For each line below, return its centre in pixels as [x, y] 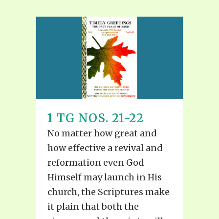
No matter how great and [102, 133]
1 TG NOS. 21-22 [96, 118]
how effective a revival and [105, 148]
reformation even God [96, 163]
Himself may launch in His [105, 177]
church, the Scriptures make [109, 192]
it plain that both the [93, 207]
